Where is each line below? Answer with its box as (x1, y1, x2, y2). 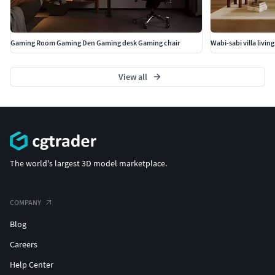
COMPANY (10, 198, 41, 207)
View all (118, 71, 147, 82)
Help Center (10, 259, 53, 271)
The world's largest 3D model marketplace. (10, 158, 167, 169)
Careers (10, 239, 37, 250)
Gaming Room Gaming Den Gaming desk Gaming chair (10, 37, 180, 47)
